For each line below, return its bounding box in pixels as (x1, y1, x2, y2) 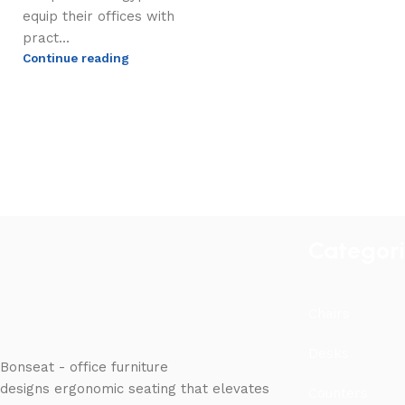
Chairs (307, 306, 350, 322)
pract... (23, 30, 70, 47)
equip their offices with (23, 8, 174, 25)
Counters (307, 385, 368, 401)
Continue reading (23, 51, 129, 66)
